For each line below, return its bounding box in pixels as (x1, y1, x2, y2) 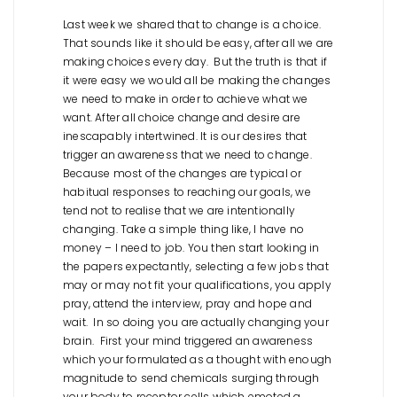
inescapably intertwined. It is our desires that (63, 128, 307, 144)
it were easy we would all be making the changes (63, 72, 331, 88)
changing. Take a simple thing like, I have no (63, 221, 304, 237)
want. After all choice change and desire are (63, 109, 300, 125)
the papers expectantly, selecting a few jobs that (63, 258, 329, 274)
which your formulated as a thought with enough (63, 351, 332, 367)
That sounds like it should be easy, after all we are (63, 35, 334, 51)
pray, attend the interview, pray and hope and (63, 295, 312, 311)
